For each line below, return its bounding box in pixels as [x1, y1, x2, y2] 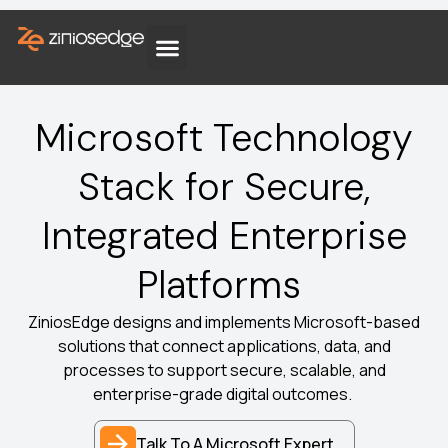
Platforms [137, 259, 311, 310]
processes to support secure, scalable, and [62, 358, 386, 381]
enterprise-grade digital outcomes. [93, 382, 355, 405]
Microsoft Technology [35, 112, 413, 163]
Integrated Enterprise [41, 210, 407, 261]
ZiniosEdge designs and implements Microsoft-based [28, 310, 420, 333]
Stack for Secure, [78, 161, 370, 212]
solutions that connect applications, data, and [57, 334, 391, 357]
